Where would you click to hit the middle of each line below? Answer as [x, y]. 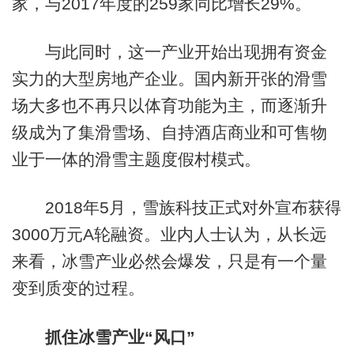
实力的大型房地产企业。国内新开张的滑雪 [169, 78]
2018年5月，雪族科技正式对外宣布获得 [176, 208]
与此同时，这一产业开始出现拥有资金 [169, 51]
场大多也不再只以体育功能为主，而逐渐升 [169, 105]
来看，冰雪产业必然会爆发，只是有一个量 [169, 262]
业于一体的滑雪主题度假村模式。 [136, 159]
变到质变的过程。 [78, 288]
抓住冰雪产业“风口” [120, 337]
